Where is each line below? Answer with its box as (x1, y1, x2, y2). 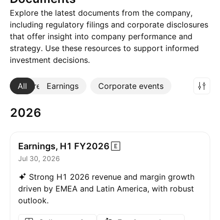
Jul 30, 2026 (18, 154, 60, 163)
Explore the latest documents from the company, (10, 8, 192, 18)
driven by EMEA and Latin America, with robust (18, 184, 194, 193)
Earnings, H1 (18, 140, 72, 151)
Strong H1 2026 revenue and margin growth (29, 172, 194, 182)
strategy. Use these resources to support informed (10, 43, 199, 53)
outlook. (18, 195, 49, 205)
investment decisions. (10, 55, 90, 65)
